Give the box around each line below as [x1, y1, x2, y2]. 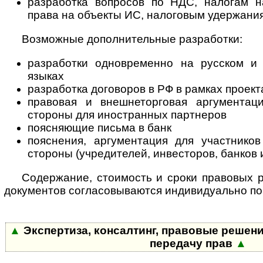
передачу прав [149, 237, 235, 250]
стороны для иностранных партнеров [28, 108, 227, 121]
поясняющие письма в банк [28, 121, 171, 134]
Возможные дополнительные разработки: [22, 32, 242, 45]
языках [28, 69, 64, 82]
